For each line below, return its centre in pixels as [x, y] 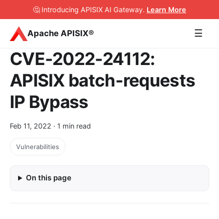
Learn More [166, 10]
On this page [49, 178]
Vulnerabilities [38, 146]
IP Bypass [49, 102]
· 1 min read [71, 126]
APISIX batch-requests [103, 80]
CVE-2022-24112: [82, 59]
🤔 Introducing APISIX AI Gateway [88, 10]
